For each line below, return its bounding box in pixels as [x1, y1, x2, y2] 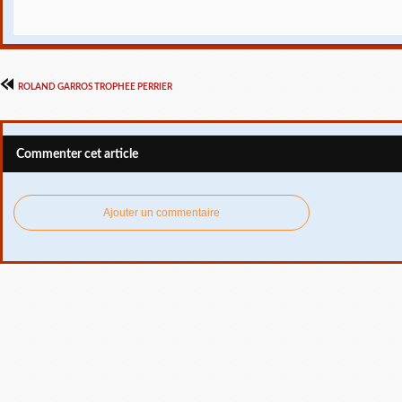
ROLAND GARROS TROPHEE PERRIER [17, 82, 172, 92]
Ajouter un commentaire [103, 205, 220, 219]
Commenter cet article [16, 147, 138, 162]
